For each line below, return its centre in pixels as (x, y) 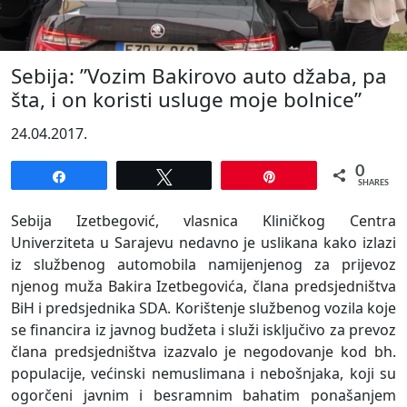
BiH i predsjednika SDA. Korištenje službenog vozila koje (203, 308)
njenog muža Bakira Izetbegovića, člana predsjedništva (203, 287)
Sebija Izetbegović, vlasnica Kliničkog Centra (203, 221)
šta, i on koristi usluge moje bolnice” (186, 100)
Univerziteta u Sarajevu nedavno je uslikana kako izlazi (203, 243)
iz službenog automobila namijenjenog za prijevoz (203, 265)
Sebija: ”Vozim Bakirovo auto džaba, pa (199, 76)
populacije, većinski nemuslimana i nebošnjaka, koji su (203, 374)
